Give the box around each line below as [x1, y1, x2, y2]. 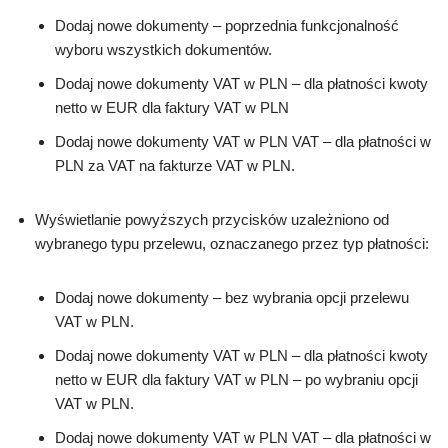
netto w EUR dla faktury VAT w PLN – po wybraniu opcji [55, 371, 418, 389]
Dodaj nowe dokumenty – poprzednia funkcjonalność [55, 17, 399, 35]
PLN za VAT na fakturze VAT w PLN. [55, 157, 295, 175]
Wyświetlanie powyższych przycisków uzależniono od [35, 211, 389, 229]
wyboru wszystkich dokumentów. [55, 41, 272, 59]
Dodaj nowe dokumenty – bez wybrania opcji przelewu [55, 289, 413, 307]
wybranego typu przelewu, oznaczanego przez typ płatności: [35, 235, 429, 253]
